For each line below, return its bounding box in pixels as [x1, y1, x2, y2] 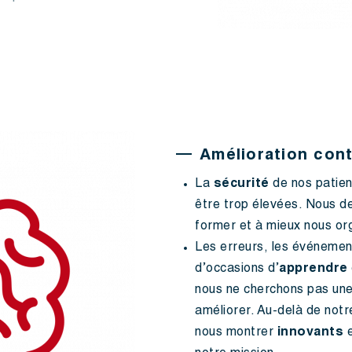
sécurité [213, 178, 273, 191]
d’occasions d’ [195, 263, 279, 276]
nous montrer [195, 327, 277, 339]
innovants [277, 327, 347, 339]
